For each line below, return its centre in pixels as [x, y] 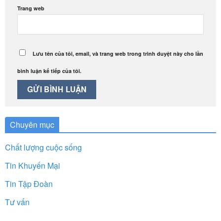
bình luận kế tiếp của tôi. [49, 71]
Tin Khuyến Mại [33, 165]
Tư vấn [17, 202]
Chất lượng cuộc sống [43, 147]
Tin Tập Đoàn [29, 184]
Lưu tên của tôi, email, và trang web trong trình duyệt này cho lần [118, 53]
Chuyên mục [32, 124]
